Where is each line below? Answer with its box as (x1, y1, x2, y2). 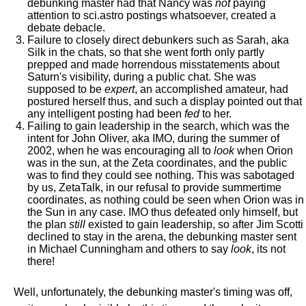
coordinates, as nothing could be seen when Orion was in (27, 194, 304, 206)
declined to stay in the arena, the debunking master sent (27, 231, 296, 242)
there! (27, 255, 55, 267)
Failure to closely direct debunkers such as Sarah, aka (27, 34, 289, 46)
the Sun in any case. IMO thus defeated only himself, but (27, 206, 298, 218)
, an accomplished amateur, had (135, 83, 288, 95)
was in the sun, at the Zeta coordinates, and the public (27, 157, 287, 169)
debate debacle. (27, 22, 105, 33)
